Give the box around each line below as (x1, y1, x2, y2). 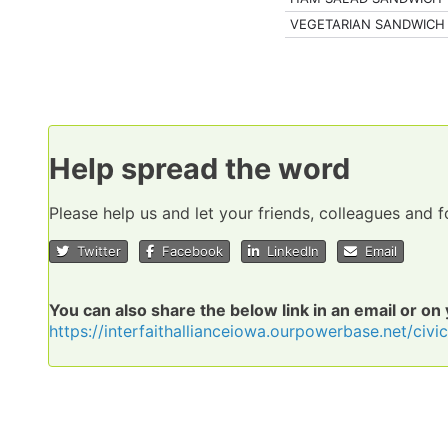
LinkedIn (259, 242, 319, 259)
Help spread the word (49, 150, 350, 186)
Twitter (69, 242, 121, 259)
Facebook (154, 242, 223, 259)
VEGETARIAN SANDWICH (290, 16, 446, 32)
